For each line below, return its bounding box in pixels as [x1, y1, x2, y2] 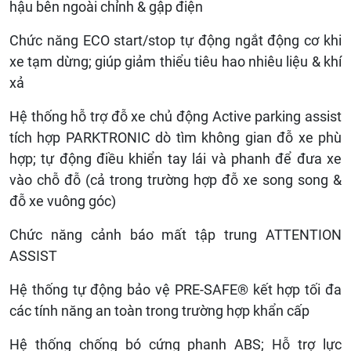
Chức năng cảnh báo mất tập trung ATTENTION [9, 226, 342, 243]
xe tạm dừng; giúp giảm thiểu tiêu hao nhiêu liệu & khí [9, 52, 342, 70]
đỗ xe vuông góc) [9, 192, 116, 209]
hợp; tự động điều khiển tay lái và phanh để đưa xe [9, 150, 342, 167]
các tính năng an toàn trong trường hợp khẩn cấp [9, 302, 309, 319]
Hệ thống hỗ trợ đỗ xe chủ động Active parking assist [9, 107, 342, 125]
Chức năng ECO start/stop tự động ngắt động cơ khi [9, 31, 342, 49]
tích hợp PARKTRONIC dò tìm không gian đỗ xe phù [9, 128, 342, 146]
